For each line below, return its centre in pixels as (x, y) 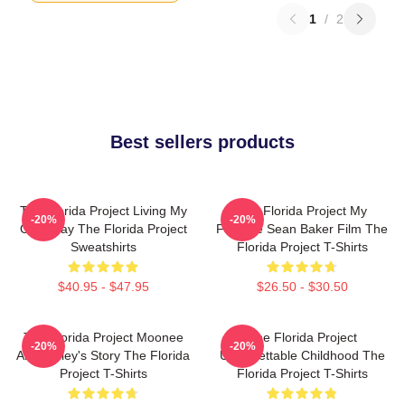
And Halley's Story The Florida (103, 355)
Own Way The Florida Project (103, 229)
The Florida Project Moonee (103, 337)
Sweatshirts (103, 247)
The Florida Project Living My (103, 211)
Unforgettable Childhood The (302, 355)
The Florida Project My (302, 211)
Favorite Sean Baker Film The (302, 229)
